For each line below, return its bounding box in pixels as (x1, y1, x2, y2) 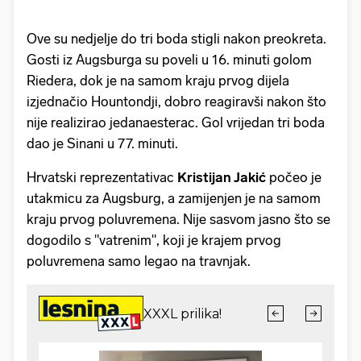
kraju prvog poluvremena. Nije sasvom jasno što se (27, 210, 330, 227)
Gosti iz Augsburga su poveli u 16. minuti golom (27, 51, 312, 68)
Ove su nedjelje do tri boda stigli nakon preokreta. (27, 30, 326, 47)
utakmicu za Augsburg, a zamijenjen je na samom (27, 189, 321, 206)
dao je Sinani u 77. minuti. (27, 135, 178, 151)
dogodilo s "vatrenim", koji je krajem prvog (27, 231, 281, 248)
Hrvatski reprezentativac (27, 168, 177, 185)
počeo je (269, 168, 322, 185)
